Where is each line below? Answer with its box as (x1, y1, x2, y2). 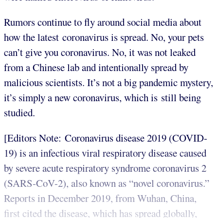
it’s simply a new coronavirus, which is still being (4, 91, 201, 105)
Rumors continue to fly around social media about (4, 15, 201, 29)
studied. (4, 106, 35, 120)
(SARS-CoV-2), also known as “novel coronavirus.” (4, 176, 209, 190)
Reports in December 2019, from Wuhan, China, (4, 191, 197, 205)
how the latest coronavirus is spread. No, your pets (4, 30, 204, 44)
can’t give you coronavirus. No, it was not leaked (4, 45, 196, 59)
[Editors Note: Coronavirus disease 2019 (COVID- (4, 130, 207, 145)
